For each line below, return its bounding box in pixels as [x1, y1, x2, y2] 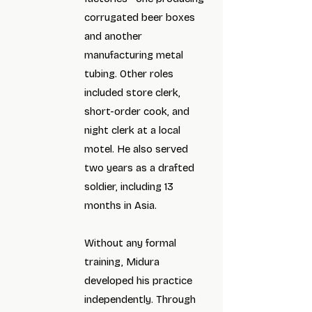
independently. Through [84, 293, 196, 306]
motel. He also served [84, 143, 188, 155]
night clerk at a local [84, 124, 180, 136]
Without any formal [84, 237, 176, 249]
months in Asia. [84, 199, 157, 212]
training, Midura [84, 256, 159, 268]
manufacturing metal [84, 49, 183, 61]
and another [84, 30, 142, 42]
